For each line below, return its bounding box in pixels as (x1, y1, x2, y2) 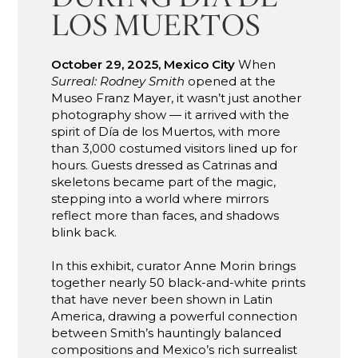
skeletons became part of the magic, (51, 174, 276, 190)
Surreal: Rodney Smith (51, 74, 185, 89)
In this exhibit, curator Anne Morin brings (51, 258, 296, 274)
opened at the (185, 74, 276, 89)
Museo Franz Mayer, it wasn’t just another (51, 90, 302, 106)
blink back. (51, 225, 117, 241)
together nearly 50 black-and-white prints (51, 275, 306, 291)
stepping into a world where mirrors (51, 191, 269, 207)
